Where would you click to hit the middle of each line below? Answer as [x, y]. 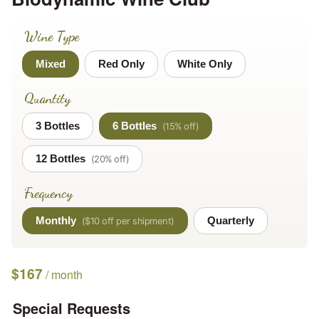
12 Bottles [61, 159]
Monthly [56, 221]
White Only [205, 64]
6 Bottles [135, 126]
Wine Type [51, 36]
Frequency [48, 193]
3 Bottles [58, 126]
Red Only [121, 64]
